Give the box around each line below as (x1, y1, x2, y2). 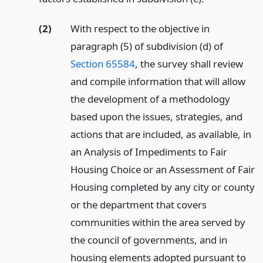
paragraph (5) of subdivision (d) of (70, 39, 223, 53)
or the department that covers (70, 197, 207, 211)
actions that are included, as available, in (70, 127, 251, 141)
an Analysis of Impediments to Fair (70, 144, 227, 159)
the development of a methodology (70, 92, 230, 106)
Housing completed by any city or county (70, 180, 255, 194)
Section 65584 (70, 56, 135, 70)
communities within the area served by (70, 215, 245, 229)
